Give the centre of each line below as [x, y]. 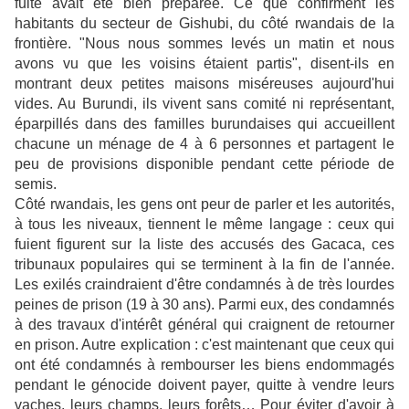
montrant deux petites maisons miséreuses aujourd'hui [204, 84]
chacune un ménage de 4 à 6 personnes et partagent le [204, 144]
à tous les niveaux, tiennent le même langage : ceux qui [204, 224]
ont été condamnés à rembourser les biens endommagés [204, 365]
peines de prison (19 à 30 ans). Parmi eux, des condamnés [204, 304]
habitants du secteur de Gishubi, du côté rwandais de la [204, 23]
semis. [36, 184]
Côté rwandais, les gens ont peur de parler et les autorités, [204, 204]
